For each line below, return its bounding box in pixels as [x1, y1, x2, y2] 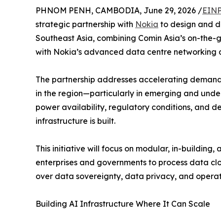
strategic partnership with [36, 19, 135, 30]
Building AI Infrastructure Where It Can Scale [36, 199, 210, 209]
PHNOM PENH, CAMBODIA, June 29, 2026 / [36, 5, 202, 16]
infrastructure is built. [36, 116, 115, 126]
